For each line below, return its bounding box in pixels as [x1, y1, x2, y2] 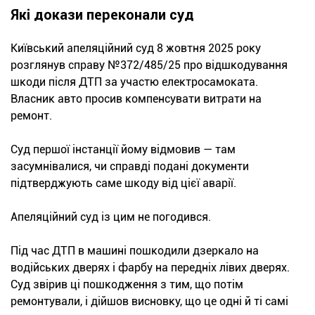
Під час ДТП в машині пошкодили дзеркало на [11, 243, 259, 257]
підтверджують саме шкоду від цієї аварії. [11, 176, 236, 190]
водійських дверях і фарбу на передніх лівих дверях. [11, 260, 290, 274]
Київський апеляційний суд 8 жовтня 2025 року [11, 41, 261, 55]
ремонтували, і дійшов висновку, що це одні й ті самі [11, 294, 288, 308]
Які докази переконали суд [11, 6, 194, 23]
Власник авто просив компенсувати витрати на [11, 91, 262, 105]
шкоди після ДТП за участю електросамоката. [11, 75, 258, 89]
